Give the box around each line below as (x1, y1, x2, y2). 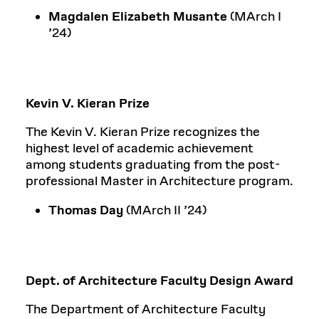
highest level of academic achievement (26, 140, 253, 157)
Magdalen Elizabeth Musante (48, 8, 227, 26)
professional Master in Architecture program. (26, 172, 293, 190)
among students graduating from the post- (26, 156, 280, 174)
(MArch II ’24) (123, 202, 206, 219)
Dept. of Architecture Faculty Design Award (26, 272, 293, 290)
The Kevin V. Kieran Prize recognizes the (26, 123, 260, 141)
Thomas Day (48, 202, 123, 219)
